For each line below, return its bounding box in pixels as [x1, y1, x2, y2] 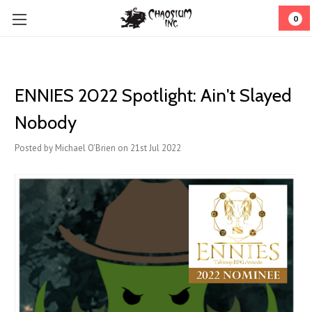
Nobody [15, 111, 77, 134]
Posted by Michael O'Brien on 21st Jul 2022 [15, 142, 181, 154]
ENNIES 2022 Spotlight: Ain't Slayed [15, 84, 292, 107]
